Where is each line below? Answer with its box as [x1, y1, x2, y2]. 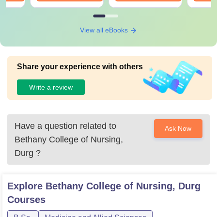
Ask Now [165, 124, 192, 132]
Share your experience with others [17, 62, 143, 71]
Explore [7, 181, 46, 191]
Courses [7, 194, 46, 205]
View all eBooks [79, 26, 130, 34]
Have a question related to [15, 121, 116, 131]
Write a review [29, 83, 73, 91]
